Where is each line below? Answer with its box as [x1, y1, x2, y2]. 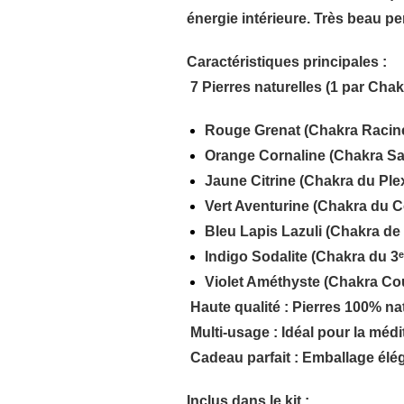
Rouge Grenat [205, 123, 301, 139]
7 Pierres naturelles [190, 79, 323, 96]
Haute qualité [190, 299, 281, 316]
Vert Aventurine [205, 198, 310, 215]
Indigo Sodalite [205, 249, 308, 265]
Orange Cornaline [205, 148, 326, 164]
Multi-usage [190, 325, 271, 341]
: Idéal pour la [270, 325, 370, 341]
